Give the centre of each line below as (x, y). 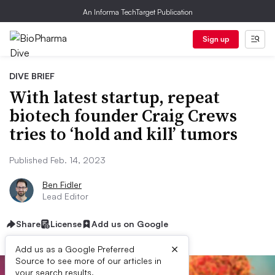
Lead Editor (65, 196)
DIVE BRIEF (32, 76)
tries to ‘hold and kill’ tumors (123, 134)
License (66, 224)
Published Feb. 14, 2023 (57, 160)
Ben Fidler (62, 184)
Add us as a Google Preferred (75, 249)
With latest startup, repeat (114, 97)
